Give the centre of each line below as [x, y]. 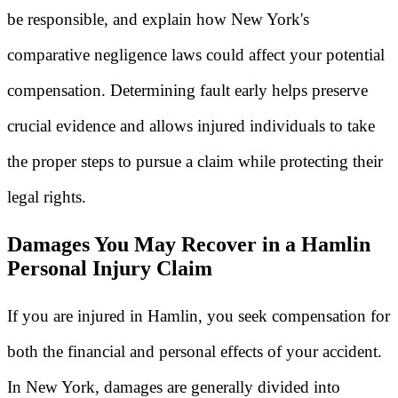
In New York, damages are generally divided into [174, 386]
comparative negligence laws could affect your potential [196, 55]
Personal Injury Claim [110, 268]
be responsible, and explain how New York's [158, 20]
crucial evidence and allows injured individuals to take [191, 126]
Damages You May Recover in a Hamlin [189, 244]
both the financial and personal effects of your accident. [195, 351]
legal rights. [47, 197]
